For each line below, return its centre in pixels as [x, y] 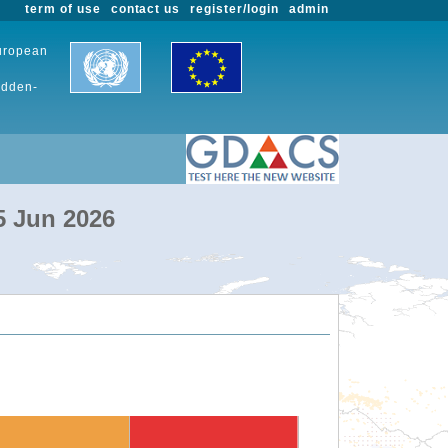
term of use [63, 9]
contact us [145, 9]
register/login [234, 9]
